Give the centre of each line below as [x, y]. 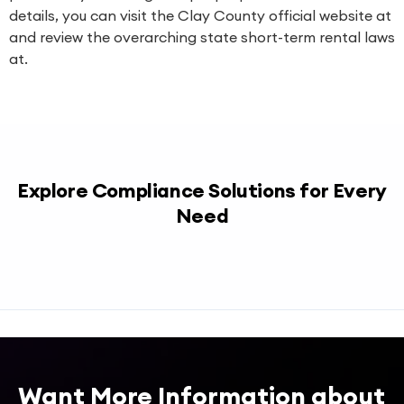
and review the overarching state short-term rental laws [202, 37]
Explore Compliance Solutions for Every [202, 190]
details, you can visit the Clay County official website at [200, 15]
